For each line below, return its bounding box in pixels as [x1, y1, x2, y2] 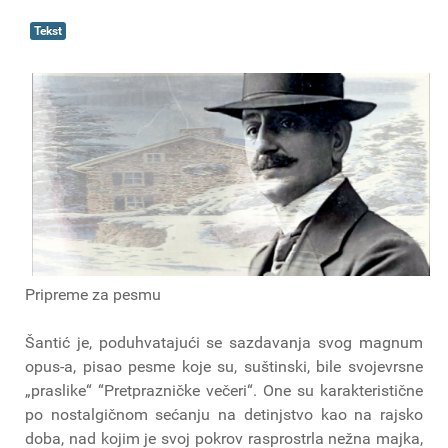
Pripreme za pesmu [25, 284, 161, 304]
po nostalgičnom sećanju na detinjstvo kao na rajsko [25, 404, 423, 424]
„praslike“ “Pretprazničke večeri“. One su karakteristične [25, 380, 423, 400]
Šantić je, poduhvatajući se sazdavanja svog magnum [25, 332, 423, 352]
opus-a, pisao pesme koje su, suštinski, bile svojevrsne [25, 356, 423, 376]
